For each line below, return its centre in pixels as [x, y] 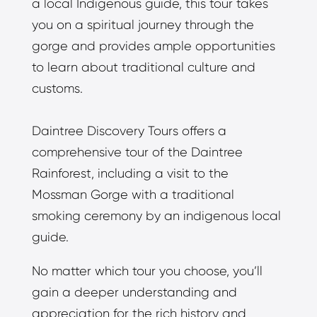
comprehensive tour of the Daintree [137, 152]
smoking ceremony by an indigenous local [156, 216]
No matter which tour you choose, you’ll [147, 271]
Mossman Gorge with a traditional [133, 195]
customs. [57, 89]
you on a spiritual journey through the [143, 25]
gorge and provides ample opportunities [153, 46]
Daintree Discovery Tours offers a [129, 131]
